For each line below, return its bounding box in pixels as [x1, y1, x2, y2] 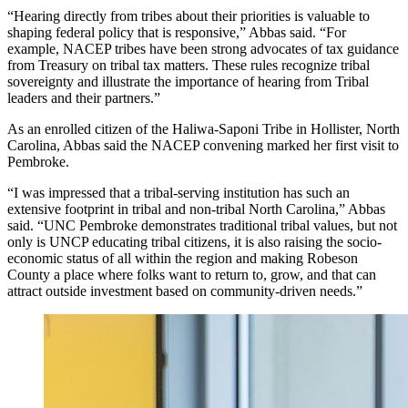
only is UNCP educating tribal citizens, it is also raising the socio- [7, 233, 382, 250]
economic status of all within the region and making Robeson [7, 250, 358, 266]
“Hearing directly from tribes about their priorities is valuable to [7, 7, 370, 24]
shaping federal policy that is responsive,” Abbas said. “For [7, 24, 346, 40]
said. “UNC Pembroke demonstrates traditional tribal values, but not [7, 217, 397, 233]
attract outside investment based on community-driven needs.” [7, 282, 362, 299]
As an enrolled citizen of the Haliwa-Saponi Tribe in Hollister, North [7, 120, 400, 137]
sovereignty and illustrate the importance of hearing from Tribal [7, 73, 369, 89]
